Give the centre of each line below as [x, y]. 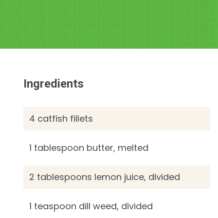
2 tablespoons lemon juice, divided [105, 177]
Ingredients [54, 84]
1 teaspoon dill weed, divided [91, 206]
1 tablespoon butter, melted [89, 148]
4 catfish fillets [61, 118]
